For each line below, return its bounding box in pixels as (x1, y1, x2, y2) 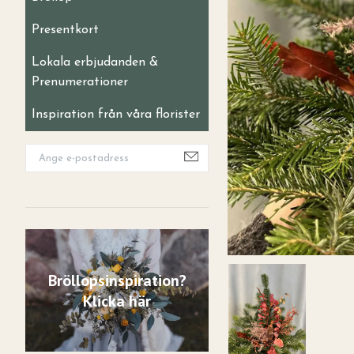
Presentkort (32, 24, 99, 36)
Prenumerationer (32, 76, 128, 88)
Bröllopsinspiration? (47, 269, 186, 291)
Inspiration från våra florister (32, 108, 200, 121)
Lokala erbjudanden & (32, 56, 158, 69)
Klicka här (83, 290, 151, 311)
